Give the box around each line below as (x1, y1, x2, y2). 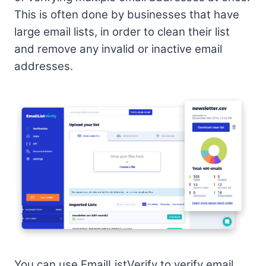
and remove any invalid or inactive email (14, 42, 222, 56)
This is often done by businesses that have (14, 8, 239, 22)
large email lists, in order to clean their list (14, 25, 230, 39)
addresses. (14, 59, 73, 74)
